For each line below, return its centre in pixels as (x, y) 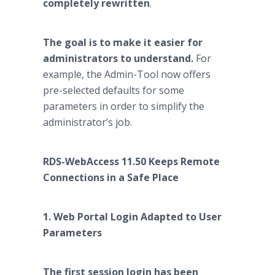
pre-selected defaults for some (114, 90)
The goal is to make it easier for (123, 42)
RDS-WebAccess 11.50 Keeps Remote (131, 161)
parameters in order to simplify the (124, 106)
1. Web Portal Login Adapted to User (132, 217)
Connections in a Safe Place (111, 177)
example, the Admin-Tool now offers (127, 74)
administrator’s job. (87, 122)
